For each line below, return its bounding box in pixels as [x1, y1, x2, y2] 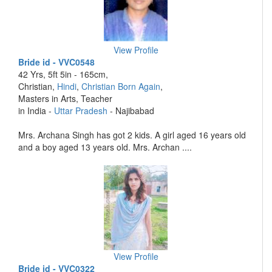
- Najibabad [107, 104, 154, 117]
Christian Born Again [81, 80, 160, 92]
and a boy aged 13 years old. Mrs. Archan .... [18, 141, 192, 153]
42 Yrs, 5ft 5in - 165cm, [18, 68, 108, 80]
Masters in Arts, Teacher [18, 92, 112, 104]
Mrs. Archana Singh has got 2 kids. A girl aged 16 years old [18, 129, 246, 141]
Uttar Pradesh [54, 104, 107, 117]
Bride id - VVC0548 [18, 56, 95, 68]
